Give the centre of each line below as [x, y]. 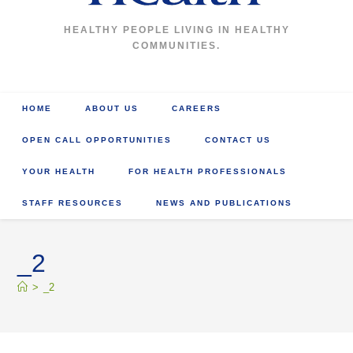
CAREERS [197, 108]
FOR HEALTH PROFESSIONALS [208, 171]
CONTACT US [238, 140]
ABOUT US [112, 108]
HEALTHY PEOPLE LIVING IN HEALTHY [176, 30]
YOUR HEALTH [59, 171]
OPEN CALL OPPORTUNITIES [97, 140]
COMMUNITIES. [176, 46]
